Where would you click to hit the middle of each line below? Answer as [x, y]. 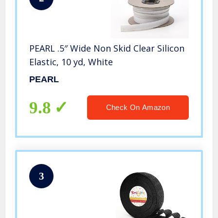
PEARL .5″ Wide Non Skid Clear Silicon [107, 48]
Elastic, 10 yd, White [71, 62]
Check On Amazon [138, 108]
